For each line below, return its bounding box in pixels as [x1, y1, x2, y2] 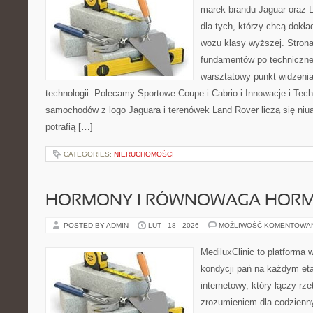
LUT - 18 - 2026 [148, 221, 199, 229]
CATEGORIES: [64, 150, 114, 158]
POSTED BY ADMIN [64, 221, 131, 229]
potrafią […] [45, 122, 93, 132]
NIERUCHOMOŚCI [114, 150, 174, 158]
